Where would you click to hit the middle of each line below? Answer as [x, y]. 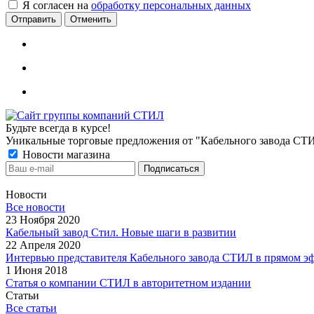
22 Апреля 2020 [43, 245]
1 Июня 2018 [36, 271]
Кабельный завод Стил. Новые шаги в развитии [121, 233]
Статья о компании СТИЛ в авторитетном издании [128, 283]
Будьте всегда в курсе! [58, 128]
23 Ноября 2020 [43, 220]
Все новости [35, 207]
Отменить [91, 20]
